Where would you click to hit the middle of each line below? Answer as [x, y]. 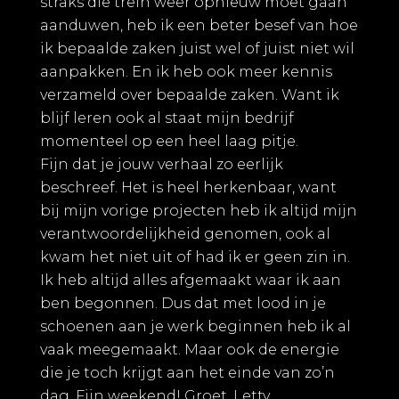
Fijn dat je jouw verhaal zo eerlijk [162, 164]
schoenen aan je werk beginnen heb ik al [195, 326]
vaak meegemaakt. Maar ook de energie [190, 349]
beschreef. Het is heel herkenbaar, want [188, 187]
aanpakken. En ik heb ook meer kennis [186, 71]
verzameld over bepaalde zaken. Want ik [190, 94]
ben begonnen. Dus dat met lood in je [183, 303]
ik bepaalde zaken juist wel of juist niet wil [197, 48]
